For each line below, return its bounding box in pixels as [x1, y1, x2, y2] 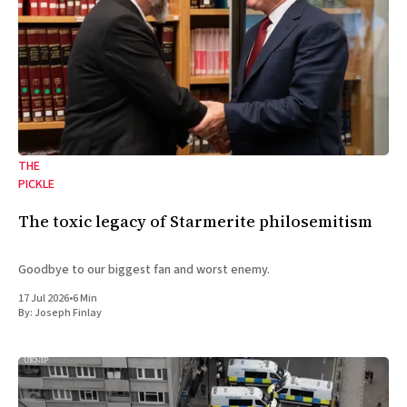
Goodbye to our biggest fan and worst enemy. [18, 260, 270, 279]
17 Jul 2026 [18, 290, 69, 306]
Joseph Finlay [35, 304, 102, 321]
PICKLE [18, 174, 55, 194]
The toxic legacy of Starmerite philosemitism [18, 209, 372, 233]
